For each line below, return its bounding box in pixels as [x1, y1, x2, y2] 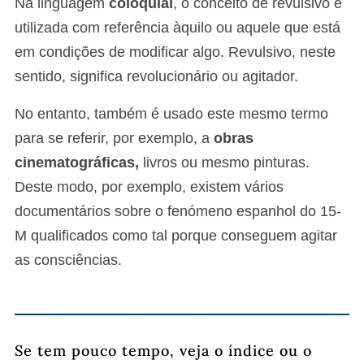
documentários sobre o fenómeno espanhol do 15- [15, 203, 341, 220]
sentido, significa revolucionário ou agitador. [15, 68, 298, 85]
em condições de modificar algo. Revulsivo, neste [15, 44, 336, 61]
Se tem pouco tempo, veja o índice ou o [15, 341, 312, 361]
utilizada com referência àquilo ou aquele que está [15, 19, 340, 37]
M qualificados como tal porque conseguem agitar [15, 227, 337, 245]
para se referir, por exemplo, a [15, 130, 214, 147]
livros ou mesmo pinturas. [139, 154, 310, 171]
